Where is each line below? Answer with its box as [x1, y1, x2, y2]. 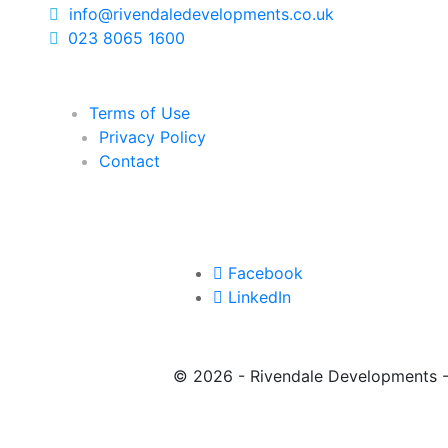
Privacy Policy [98, 126, 206, 147]
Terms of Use [88, 102, 190, 123]
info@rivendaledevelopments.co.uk [58, 3, 334, 24]
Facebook [228, 262, 304, 283]
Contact [98, 150, 160, 171]
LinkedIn [228, 286, 292, 307]
